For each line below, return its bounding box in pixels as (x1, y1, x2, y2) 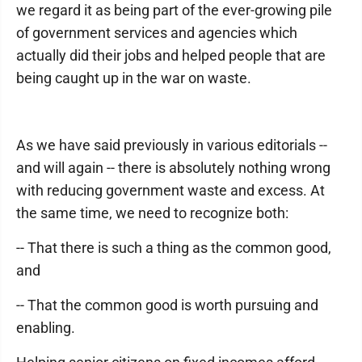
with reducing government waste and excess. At (16, 182, 325, 199)
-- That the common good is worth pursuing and (16, 297, 318, 314)
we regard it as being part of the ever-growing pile (16, 2, 332, 19)
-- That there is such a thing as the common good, (16, 239, 331, 256)
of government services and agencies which (16, 24, 297, 41)
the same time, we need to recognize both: (16, 204, 288, 221)
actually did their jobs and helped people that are (16, 47, 326, 64)
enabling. (16, 319, 75, 336)
